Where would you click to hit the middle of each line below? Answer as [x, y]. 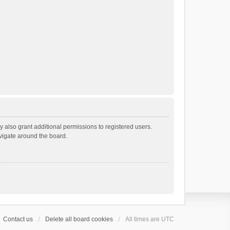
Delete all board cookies [79, 219]
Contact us [18, 219]
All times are [143, 219]
